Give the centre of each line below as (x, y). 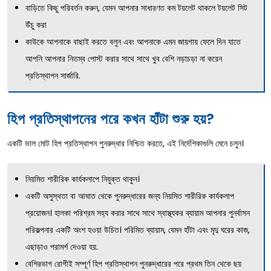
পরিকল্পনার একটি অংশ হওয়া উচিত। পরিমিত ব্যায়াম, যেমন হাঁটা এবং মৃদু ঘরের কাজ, (138, 230)
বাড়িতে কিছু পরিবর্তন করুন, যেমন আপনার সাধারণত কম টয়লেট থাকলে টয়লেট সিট (136, 8)
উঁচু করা (36, 24)
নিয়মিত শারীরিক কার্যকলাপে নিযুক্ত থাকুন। (83, 179)
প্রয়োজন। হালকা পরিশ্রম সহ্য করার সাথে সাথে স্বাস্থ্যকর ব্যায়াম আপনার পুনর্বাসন (138, 213)
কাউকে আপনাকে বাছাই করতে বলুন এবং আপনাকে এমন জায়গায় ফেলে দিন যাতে (133, 41)
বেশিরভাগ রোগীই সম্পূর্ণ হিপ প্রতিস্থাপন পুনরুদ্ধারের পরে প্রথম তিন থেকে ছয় (133, 263)
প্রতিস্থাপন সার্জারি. (53, 75)
